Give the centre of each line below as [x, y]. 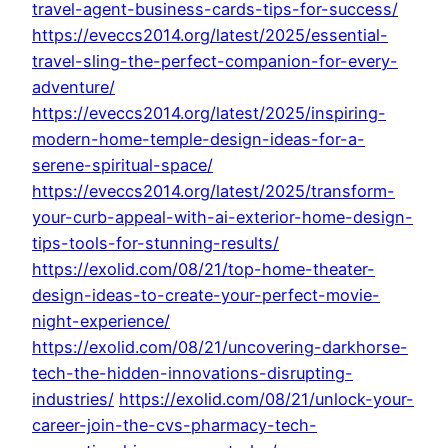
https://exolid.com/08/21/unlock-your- [266, 399]
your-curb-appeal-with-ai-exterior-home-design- [222, 217]
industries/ [73, 399]
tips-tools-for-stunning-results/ [155, 243]
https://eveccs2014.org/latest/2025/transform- [213, 191]
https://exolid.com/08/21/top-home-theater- [203, 269]
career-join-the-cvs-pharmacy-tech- [174, 425]
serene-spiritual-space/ [122, 165]
